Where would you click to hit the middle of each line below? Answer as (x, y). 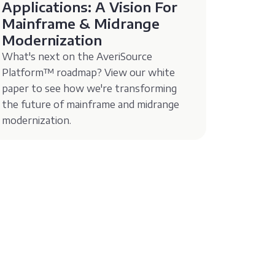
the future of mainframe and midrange (91, 104)
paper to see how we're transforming (90, 88)
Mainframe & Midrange (81, 23)
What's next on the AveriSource (77, 56)
